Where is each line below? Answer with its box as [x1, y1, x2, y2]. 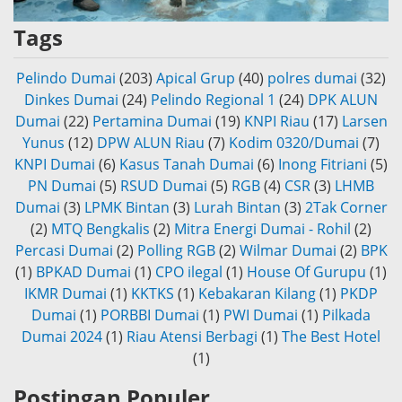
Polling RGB [136, 240, 215, 261]
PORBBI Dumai [100, 305, 199, 326]
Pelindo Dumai [16, 68, 116, 89]
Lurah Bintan [193, 197, 281, 218]
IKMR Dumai [24, 284, 107, 304]
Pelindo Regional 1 [151, 90, 275, 110]
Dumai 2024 [22, 327, 102, 347]
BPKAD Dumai [36, 262, 131, 283]
